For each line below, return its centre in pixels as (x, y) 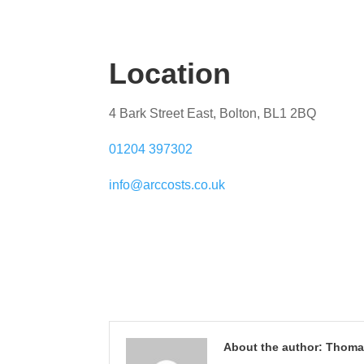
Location (170, 73)
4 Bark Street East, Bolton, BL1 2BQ (213, 113)
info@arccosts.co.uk (167, 184)
